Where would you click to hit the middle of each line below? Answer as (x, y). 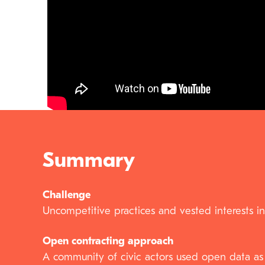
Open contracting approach (108, 241)
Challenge (67, 196)
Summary (89, 161)
